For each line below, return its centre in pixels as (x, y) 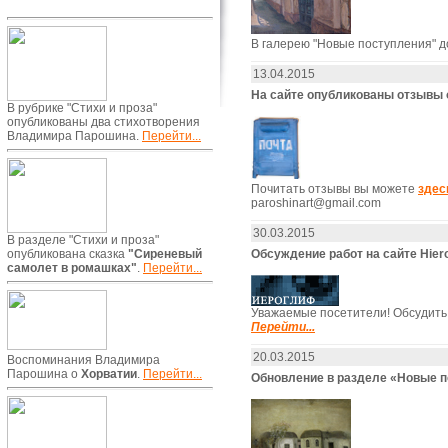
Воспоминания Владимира (83, 360)
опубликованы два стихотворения (103, 122)
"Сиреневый (165, 254)
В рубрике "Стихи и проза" (82, 108)
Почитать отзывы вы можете (334, 188)
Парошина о (44, 374)
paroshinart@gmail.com (316, 202)
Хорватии (109, 374)
